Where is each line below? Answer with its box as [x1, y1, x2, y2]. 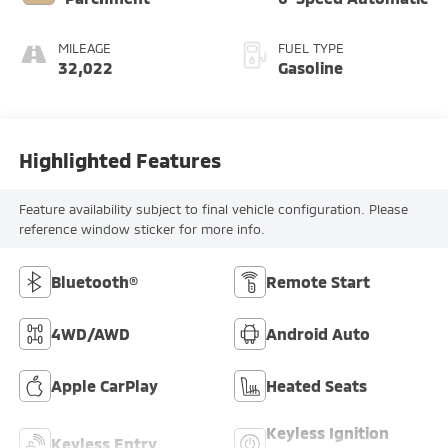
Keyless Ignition [266, 423, 389, 443]
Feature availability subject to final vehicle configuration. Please [18, 200, 408, 217]
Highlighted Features [18, 147, 221, 172]
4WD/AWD [50, 324, 130, 344]
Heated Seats [266, 376, 367, 396]
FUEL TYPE [278, 40, 344, 57]
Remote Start [266, 272, 370, 292]
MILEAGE [57, 40, 111, 57]
